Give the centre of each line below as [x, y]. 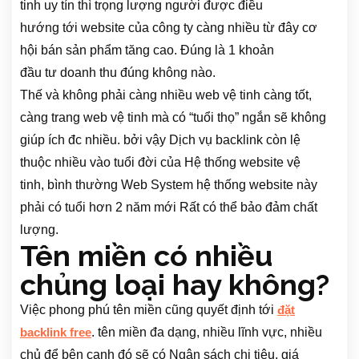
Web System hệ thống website [207, 185]
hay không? [247, 285]
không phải [94, 95]
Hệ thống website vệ [242, 163]
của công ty [161, 28]
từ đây [281, 28]
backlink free [56, 333]
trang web [79, 118]
